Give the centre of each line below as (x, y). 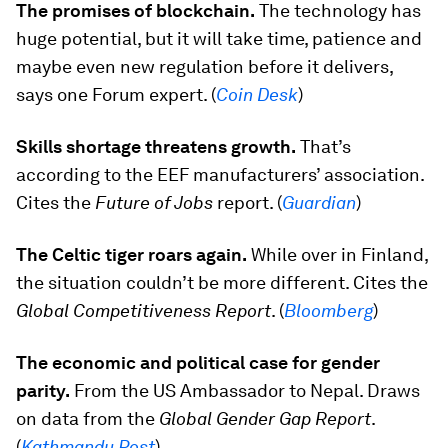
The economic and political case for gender (198, 362)
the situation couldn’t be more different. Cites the (222, 282)
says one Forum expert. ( (116, 94)
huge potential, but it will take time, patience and (219, 38)
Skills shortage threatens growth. (156, 146)
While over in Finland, (339, 254)
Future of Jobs (154, 202)
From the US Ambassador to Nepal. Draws (245, 390)
